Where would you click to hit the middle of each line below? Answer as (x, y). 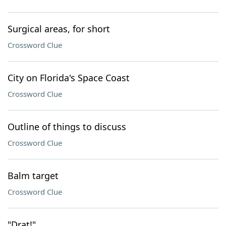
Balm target (33, 176)
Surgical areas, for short (59, 29)
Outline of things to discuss (67, 127)
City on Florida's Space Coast (69, 78)
